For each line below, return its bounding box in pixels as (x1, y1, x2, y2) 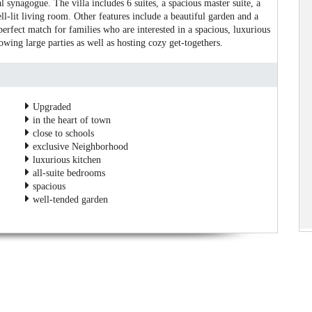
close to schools (31, 127, 93, 139)
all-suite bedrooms (31, 167, 104, 178)
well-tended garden (31, 194, 107, 205)
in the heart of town (31, 114, 110, 125)
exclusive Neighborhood (31, 141, 127, 152)
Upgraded (31, 101, 70, 112)
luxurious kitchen (31, 154, 100, 165)
